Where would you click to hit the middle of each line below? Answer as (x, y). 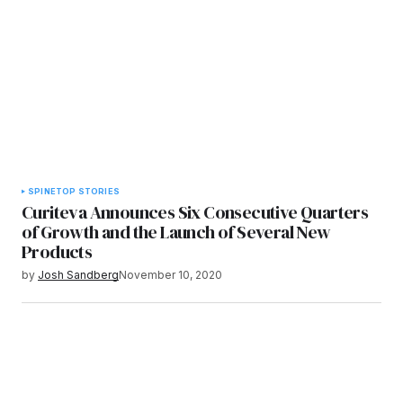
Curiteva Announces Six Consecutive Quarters (195, 213)
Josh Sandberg (78, 275)
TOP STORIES (87, 192)
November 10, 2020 (170, 275)
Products (57, 252)
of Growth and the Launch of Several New (176, 233)
